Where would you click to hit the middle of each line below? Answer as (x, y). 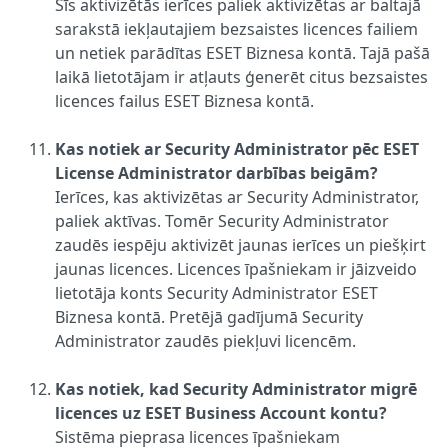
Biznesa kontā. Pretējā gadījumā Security (209, 316)
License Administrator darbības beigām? (216, 172)
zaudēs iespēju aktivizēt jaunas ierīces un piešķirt (240, 244)
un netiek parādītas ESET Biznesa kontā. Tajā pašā (242, 52)
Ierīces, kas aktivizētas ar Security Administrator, (237, 196)
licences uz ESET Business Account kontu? (221, 412)
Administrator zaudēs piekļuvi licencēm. (205, 340)
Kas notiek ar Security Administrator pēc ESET (237, 148)
